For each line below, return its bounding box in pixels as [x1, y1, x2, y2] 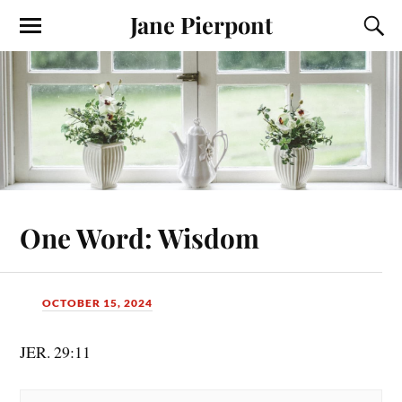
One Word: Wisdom [20, 219, 260, 255]
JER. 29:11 [20, 341, 92, 363]
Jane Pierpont [129, 9, 273, 39]
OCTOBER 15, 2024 [42, 295, 153, 310]
